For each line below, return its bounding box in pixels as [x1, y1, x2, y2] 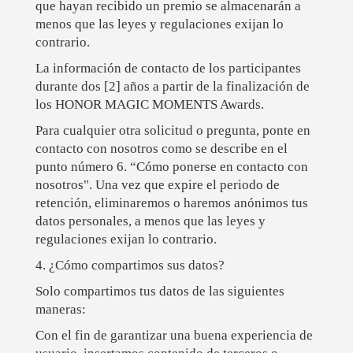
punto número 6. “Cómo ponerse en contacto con [35, 159, 308, 175]
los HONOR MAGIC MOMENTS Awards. [35, 97, 264, 113]
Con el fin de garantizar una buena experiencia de [35, 328, 313, 344]
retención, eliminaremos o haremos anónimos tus [35, 195, 308, 211]
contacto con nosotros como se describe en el [35, 141, 288, 157]
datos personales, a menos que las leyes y [35, 214, 266, 229]
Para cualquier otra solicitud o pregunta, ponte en [35, 123, 310, 139]
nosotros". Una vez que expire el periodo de [35, 177, 280, 193]
